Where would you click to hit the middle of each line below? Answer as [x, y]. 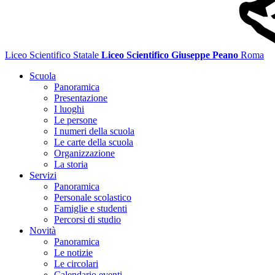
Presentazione [81, 98]
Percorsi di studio [87, 219]
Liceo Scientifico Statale [52, 55]
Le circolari [76, 264]
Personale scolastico [93, 197]
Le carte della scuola [94, 142]
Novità [43, 230]
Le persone [76, 120]
